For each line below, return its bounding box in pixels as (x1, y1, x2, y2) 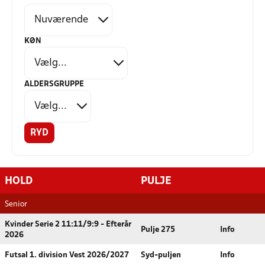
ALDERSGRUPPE (24, 80, 84, 88)
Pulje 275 (141, 226, 175, 234)
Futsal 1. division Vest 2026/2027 (5, 251, 129, 259)
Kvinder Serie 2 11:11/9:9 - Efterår (5, 221, 131, 228)
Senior (5, 201, 27, 208)
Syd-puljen (141, 251, 181, 259)
